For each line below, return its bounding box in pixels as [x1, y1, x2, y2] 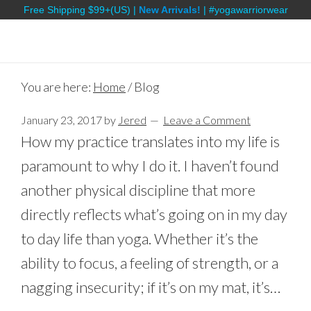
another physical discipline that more [21, 180, 255, 199]
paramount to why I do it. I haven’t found [21, 156, 279, 175]
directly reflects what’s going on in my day [21, 205, 287, 224]
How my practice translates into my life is [21, 132, 280, 151]
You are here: [21, 79, 93, 94]
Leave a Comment [163, 113, 251, 126]
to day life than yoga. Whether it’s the [21, 229, 258, 248]
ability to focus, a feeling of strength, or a [21, 253, 278, 272]
